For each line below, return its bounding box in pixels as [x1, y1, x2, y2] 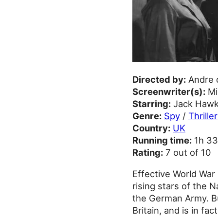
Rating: [132, 147, 163, 158]
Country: [132, 123, 170, 134]
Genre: [132, 110, 162, 122]
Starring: [132, 98, 171, 109]
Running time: [132, 135, 192, 146]
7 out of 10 [163, 147, 211, 158]
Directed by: [132, 74, 186, 85]
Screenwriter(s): [132, 86, 205, 97]
